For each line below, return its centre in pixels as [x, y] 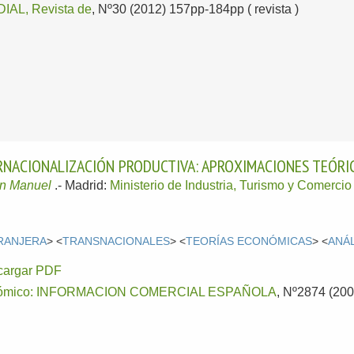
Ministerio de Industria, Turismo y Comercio [231, 186]
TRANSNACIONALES [117, 241]
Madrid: [88, 186]
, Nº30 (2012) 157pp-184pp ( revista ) [196, 9]
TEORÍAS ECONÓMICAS [249, 241]
